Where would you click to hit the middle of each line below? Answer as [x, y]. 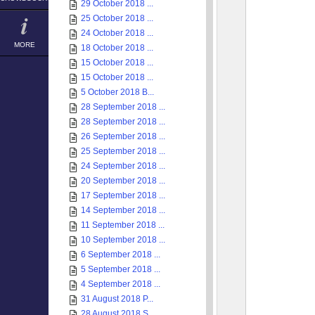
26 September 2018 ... [123, 136]
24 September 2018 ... [123, 166]
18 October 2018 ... [117, 48]
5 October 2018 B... [117, 92]
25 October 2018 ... [117, 18]
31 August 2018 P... [117, 299]
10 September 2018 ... [123, 240]
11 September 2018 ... [123, 225]
